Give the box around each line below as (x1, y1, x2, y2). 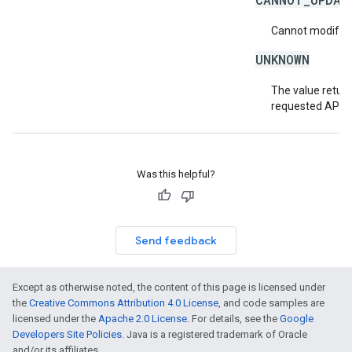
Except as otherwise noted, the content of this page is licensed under (13, 281, 325, 293)
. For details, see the (187, 313, 280, 324)
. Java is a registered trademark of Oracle (122, 328, 307, 340)
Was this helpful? (137, 168, 215, 180)
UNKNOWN (255, 51, 310, 68)
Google (280, 313, 313, 324)
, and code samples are (218, 297, 324, 309)
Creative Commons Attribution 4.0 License (29, 297, 218, 309)
